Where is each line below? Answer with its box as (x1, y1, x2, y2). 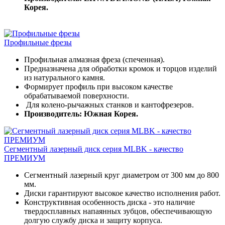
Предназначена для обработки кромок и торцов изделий (24, 64, 217, 73)
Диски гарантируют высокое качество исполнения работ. (24, 189, 220, 198)
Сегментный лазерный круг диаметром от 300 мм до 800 (24, 171, 219, 180)
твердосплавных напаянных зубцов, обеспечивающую (24, 207, 212, 216)
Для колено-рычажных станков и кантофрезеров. (24, 100, 194, 109)
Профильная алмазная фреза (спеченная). (24, 55, 167, 64)
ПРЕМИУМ (4, 154, 45, 163)
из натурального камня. (24, 73, 105, 82)
